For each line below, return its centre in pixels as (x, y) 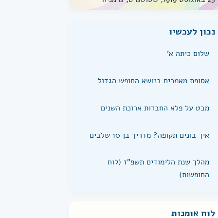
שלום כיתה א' (188, 54)
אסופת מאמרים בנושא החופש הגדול (154, 81)
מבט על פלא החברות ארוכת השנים (155, 108)
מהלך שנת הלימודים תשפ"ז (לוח (158, 162)
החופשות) (194, 175)
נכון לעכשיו (192, 31)
